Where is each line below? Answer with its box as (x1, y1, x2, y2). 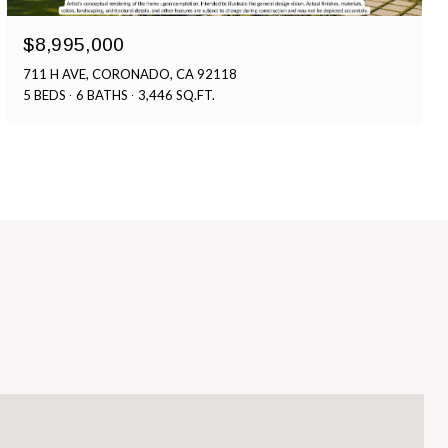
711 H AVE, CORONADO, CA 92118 (23, 65, 238, 82)
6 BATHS (76, 86, 129, 103)
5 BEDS (23, 86, 67, 103)
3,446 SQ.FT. (138, 86, 216, 103)
